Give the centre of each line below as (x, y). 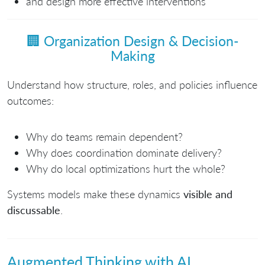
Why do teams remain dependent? (104, 137)
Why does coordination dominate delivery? (124, 153)
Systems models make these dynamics (95, 194)
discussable (34, 210)
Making (132, 55)
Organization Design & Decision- (141, 41)
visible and (208, 194)
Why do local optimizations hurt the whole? (126, 169)
